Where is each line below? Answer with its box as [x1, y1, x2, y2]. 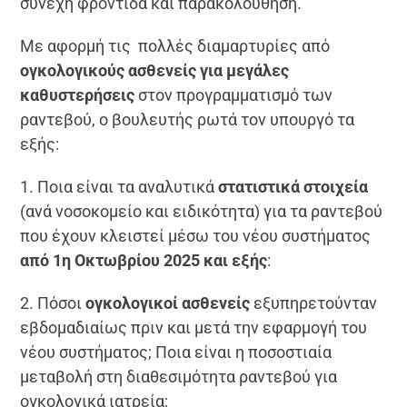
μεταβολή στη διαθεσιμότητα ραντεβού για [20, 367, 338, 387]
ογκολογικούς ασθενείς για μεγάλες [20, 61, 290, 81]
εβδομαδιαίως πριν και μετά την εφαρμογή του [20, 318, 368, 338]
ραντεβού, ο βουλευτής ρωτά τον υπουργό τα [20, 110, 355, 130]
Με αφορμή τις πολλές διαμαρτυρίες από [20, 36, 331, 56]
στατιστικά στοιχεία [218, 177, 369, 197]
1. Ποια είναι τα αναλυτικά [20, 177, 219, 197]
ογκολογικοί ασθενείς [85, 293, 251, 313]
